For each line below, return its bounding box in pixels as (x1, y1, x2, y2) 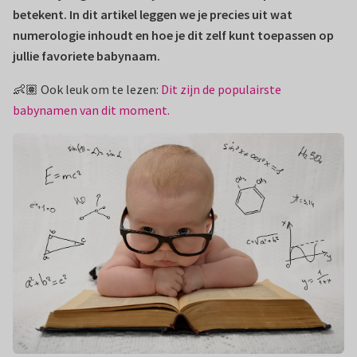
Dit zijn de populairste (161, 81, 281, 97)
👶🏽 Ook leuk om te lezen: (13, 81, 161, 97)
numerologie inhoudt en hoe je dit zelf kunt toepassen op (13, 27, 334, 43)
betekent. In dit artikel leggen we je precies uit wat (13, 6, 292, 22)
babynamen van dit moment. (13, 102, 170, 118)
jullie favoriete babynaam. (13, 48, 160, 64)
